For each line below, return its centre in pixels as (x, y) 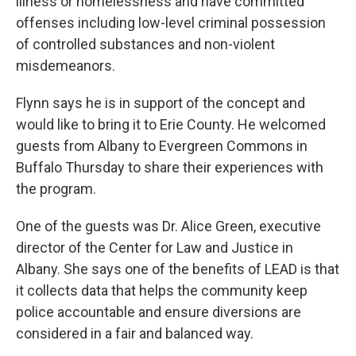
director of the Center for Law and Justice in (155, 248)
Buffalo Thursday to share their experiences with (170, 168)
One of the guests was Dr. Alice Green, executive (168, 226)
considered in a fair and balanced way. (135, 334)
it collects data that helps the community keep (162, 291)
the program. (56, 189)
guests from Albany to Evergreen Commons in (162, 146)
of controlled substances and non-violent (145, 44)
